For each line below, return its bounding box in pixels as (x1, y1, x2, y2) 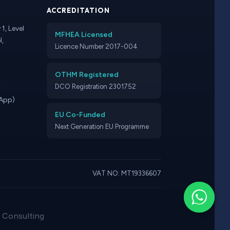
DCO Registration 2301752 (55, 83, 137, 90)
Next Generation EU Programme (55, 123, 149, 130)
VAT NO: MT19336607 (92, 169, 161, 177)
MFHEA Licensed (55, 30, 113, 39)
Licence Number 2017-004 (55, 43, 138, 50)
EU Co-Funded (55, 110, 106, 119)
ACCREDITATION (47, 6, 110, 14)
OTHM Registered (55, 70, 119, 79)
